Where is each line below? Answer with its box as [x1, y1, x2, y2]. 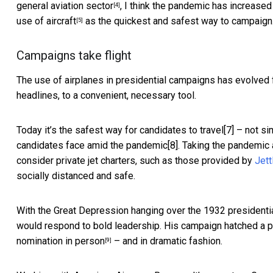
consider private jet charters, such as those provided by [16, 155, 255, 167]
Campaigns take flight [16, 48, 132, 63]
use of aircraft [16, 15, 76, 27]
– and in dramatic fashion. [112, 235, 222, 247]
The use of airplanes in [16, 74, 116, 87]
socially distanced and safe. [16, 170, 135, 182]
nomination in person [16, 235, 105, 247]
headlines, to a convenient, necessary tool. [16, 90, 196, 102]
